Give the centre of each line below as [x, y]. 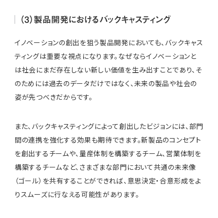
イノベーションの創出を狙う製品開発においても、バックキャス [109, 42]
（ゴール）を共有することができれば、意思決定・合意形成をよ [108, 180]
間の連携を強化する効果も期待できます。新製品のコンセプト [108, 139]
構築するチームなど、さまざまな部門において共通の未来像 [105, 167]
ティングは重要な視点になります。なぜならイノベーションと [106, 56]
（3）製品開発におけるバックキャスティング [95, 19]
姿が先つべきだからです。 [54, 97]
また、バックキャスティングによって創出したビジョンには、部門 [109, 126]
